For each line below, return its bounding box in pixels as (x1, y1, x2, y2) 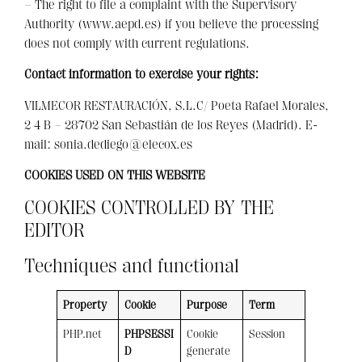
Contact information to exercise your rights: (24, 67, 259, 82)
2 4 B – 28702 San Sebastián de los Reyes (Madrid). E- (24, 117, 318, 133)
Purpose (187, 298, 228, 313)
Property (63, 298, 107, 313)
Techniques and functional (24, 255, 239, 278)
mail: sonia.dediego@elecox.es (24, 137, 192, 152)
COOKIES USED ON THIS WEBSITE (24, 167, 205, 183)
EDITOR (24, 219, 84, 242)
